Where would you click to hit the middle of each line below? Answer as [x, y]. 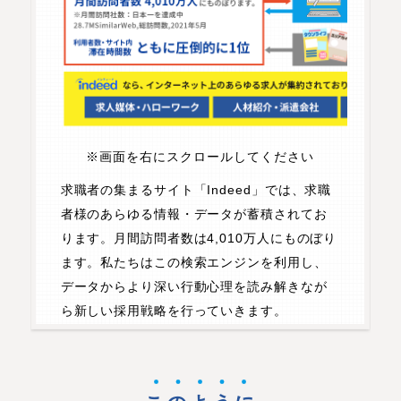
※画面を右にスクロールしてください [200, 156]
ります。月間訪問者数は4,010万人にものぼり [199, 239]
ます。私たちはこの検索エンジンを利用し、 [194, 263]
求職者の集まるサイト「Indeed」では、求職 [196, 190]
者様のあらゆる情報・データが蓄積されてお [194, 214]
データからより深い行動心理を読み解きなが [194, 287]
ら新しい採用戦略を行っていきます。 [174, 311]
